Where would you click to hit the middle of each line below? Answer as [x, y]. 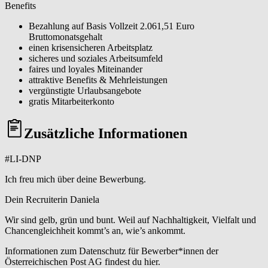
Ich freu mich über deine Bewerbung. [75, 179]
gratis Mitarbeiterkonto [71, 102]
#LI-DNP [23, 159]
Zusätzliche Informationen [106, 134]
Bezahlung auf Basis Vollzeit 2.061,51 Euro [112, 26]
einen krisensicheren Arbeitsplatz [91, 48]
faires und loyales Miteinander [86, 69]
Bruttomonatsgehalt [66, 37]
